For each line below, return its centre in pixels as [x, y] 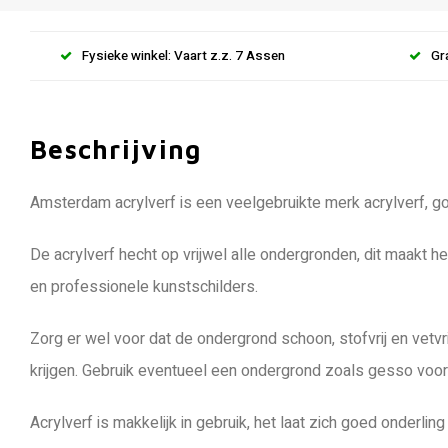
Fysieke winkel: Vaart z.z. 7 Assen [183, 55]
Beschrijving [116, 149]
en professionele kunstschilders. [144, 287]
